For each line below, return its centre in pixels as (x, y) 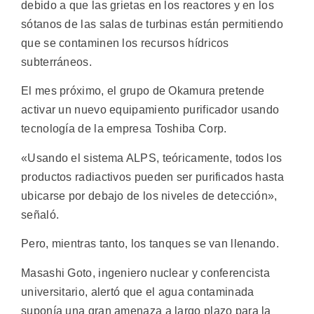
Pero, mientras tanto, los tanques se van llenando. (150, 244)
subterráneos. (56, 62)
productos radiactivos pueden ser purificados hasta (152, 177)
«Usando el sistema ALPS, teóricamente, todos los (152, 158)
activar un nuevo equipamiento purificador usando (150, 110)
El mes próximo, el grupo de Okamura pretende (143, 91)
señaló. (40, 214)
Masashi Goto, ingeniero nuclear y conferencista (146, 273)
